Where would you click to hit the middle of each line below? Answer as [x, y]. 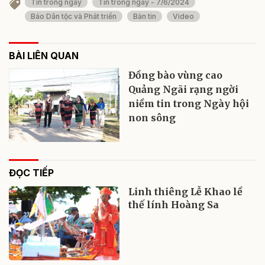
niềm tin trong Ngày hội [189, 104]
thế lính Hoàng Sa [174, 205]
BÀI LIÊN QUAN [44, 56]
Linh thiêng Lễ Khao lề [186, 192]
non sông [152, 118]
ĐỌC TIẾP [31, 173]
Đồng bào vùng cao [176, 75]
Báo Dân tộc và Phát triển [74, 17]
